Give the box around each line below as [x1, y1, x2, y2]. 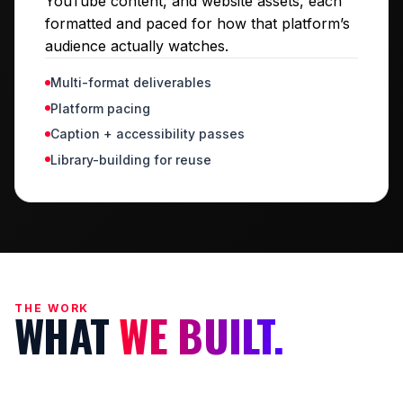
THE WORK [14, 300, 90, 315]
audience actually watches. [45, 37, 228, 55]
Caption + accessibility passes [50, 126, 245, 141]
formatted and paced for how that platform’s [45, 14, 350, 32]
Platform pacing [50, 100, 150, 116]
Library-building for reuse [50, 151, 211, 167]
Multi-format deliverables [50, 75, 211, 90]
